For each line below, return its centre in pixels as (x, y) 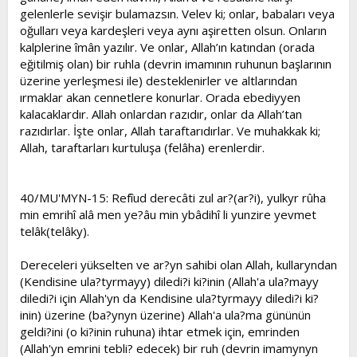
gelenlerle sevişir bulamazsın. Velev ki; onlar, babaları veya (177, 14)
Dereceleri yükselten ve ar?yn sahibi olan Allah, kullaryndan (178, 265)
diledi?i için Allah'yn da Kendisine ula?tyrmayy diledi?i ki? (169, 298)
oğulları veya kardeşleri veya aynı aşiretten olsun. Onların (173, 30)
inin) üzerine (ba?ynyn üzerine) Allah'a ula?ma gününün (165, 315)
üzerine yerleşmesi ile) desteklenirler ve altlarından (159, 80)
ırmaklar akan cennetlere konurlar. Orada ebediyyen (160, 97)
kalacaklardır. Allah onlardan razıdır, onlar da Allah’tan (161, 114)
